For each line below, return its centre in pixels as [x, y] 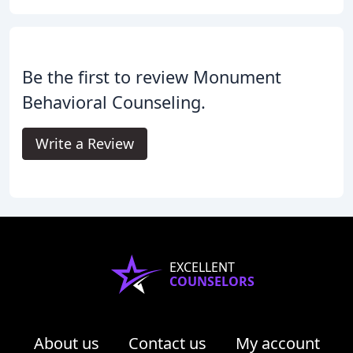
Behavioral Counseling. [114, 102]
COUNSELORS [212, 282]
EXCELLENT [202, 268]
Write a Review [85, 144]
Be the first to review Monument [152, 77]
